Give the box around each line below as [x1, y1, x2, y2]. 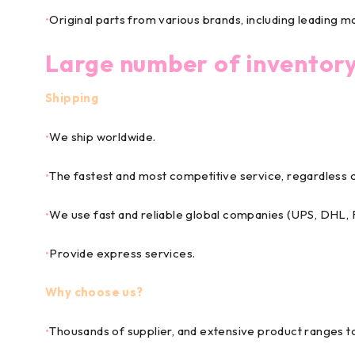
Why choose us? [45, 284, 143, 300]
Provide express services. [49, 246, 196, 261]
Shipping [45, 90, 99, 105]
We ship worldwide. [49, 129, 156, 144]
